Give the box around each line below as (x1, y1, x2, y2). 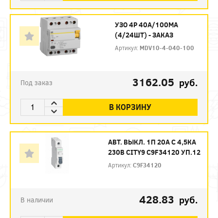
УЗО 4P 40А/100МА (115, 19, 179, 29)
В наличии (20, 195, 53, 204)
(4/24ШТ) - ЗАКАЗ (115, 30, 174, 39)
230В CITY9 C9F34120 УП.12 (108, 147, 201, 157)
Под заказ (20, 77, 53, 87)
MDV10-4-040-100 (140, 43, 195, 52)
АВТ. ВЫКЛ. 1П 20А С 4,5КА (108, 137, 197, 146)
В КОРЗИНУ (109, 102, 151, 112)
